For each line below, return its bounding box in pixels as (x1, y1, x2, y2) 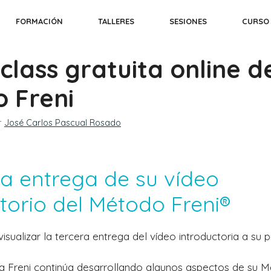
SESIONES (169, 16, 207, 26)
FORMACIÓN (16, 16, 63, 26)
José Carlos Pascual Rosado (4, 117, 121, 129)
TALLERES (98, 16, 134, 26)
